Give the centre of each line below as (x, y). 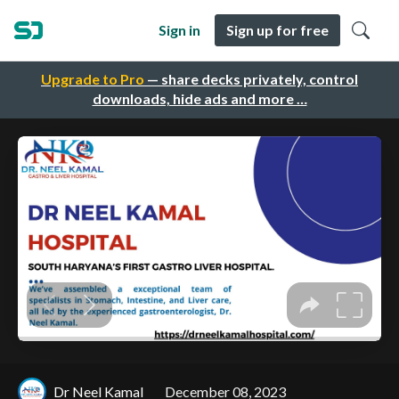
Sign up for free (277, 30)
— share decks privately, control (251, 79)
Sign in (179, 30)
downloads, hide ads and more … (199, 99)
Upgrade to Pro (93, 79)
